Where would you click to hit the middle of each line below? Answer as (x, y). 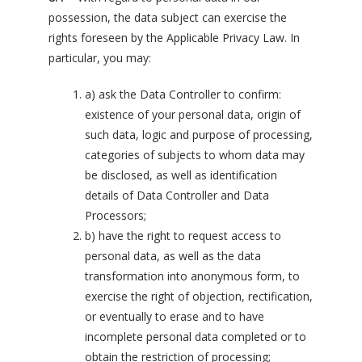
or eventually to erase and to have (175, 316)
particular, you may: (100, 58)
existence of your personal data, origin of (193, 114)
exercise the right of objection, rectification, (199, 296)
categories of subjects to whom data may (195, 155)
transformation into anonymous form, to (192, 276)
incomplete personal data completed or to (196, 337)
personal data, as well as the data (173, 256)
